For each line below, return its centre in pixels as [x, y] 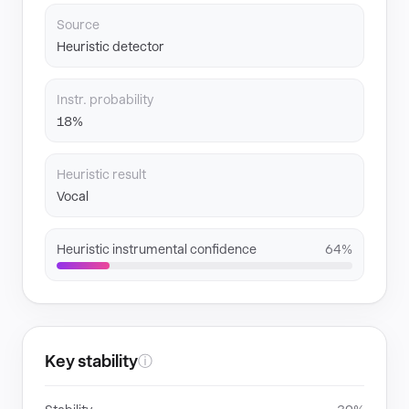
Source [78, 25]
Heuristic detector [110, 47]
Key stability [91, 361]
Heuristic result [101, 174]
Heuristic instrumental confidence [157, 249]
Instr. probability [105, 100]
